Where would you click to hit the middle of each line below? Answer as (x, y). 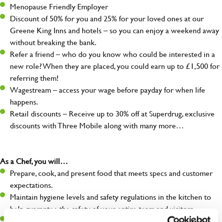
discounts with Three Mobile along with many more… (97, 125)
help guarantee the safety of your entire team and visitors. (103, 209)
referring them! (34, 78)
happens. (24, 102)
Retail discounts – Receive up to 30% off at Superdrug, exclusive (112, 113)
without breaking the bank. (53, 42)
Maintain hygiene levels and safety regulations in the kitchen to (111, 197)
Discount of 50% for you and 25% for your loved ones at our (107, 18)
